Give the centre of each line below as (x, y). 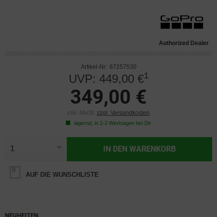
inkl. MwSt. (82, 113)
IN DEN (116, 149)
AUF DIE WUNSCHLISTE (61, 175)
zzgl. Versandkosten (123, 113)
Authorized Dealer (184, 43)
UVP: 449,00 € (106, 79)
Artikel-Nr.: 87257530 (108, 67)
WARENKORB (153, 149)
